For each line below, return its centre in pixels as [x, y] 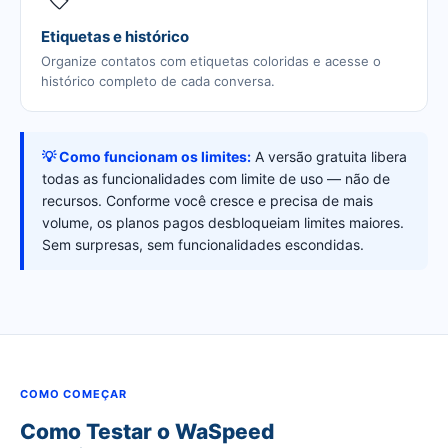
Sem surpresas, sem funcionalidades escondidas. [203, 244]
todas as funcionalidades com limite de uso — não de [216, 178]
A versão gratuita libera [329, 156]
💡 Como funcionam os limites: [146, 156]
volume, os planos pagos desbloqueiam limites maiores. [223, 222]
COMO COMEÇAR [73, 394]
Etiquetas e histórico [115, 36]
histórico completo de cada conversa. [158, 81]
